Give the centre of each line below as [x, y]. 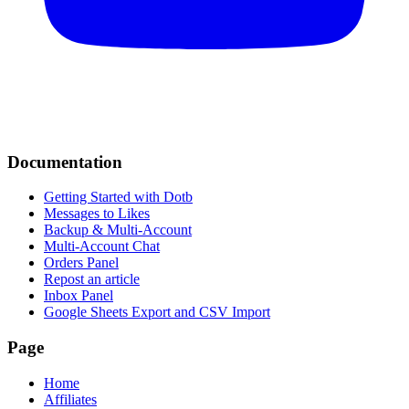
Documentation [65, 162]
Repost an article [92, 279]
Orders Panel [81, 263]
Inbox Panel [79, 296]
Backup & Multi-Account [118, 230]
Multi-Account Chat [102, 246]
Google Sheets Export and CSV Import [157, 312]
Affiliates [70, 399]
